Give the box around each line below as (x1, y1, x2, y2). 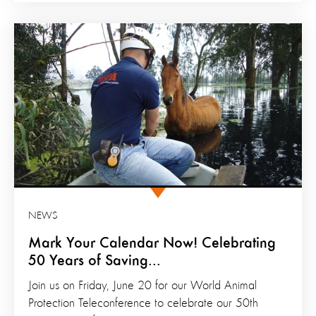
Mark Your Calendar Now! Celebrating (28, 235, 276, 251)
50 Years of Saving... (28, 253, 161, 269)
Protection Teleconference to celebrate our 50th (28, 296, 258, 310)
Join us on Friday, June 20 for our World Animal (28, 279, 257, 292)
